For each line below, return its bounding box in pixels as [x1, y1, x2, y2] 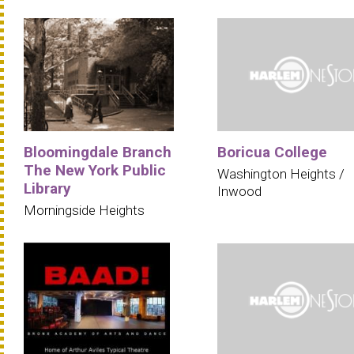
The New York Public [24, 161, 166, 180]
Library [24, 179, 71, 198]
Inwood [217, 183, 262, 200]
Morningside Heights [24, 202, 145, 219]
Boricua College [217, 143, 327, 162]
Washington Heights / [217, 166, 345, 183]
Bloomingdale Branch [24, 143, 171, 162]
